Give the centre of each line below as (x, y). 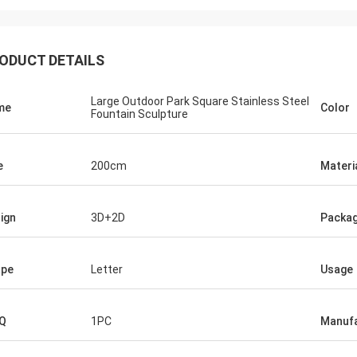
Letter (107, 269)
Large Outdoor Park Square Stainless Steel (200, 101)
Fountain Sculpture (139, 114)
